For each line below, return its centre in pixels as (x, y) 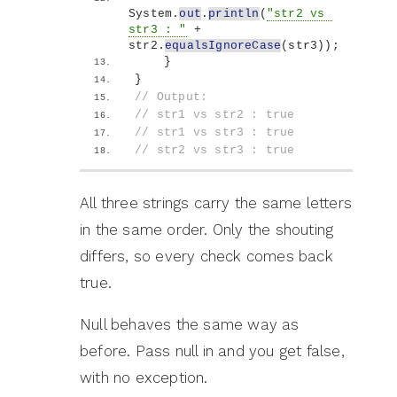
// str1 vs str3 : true (215, 133)
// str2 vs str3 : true (215, 151)
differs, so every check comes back (206, 257)
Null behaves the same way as (190, 325)
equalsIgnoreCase (223, 46)
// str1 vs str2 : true (215, 115)
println (234, 14)
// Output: (171, 97)
